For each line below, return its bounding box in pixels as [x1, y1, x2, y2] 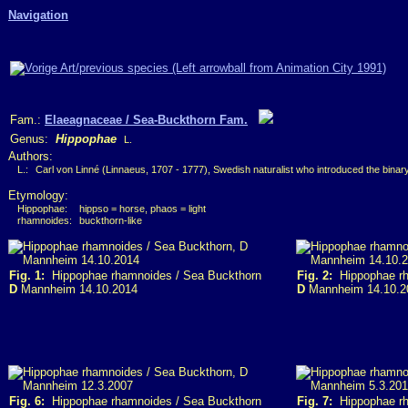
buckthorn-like [79, 215, 142, 226]
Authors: [8, 149, 53, 163]
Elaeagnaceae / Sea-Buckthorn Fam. [45, 113, 248, 127]
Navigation [8, 8, 68, 22]
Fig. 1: [9, 269, 45, 282]
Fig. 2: [297, 269, 332, 282]
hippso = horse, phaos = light [79, 203, 206, 214]
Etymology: [8, 189, 68, 202]
